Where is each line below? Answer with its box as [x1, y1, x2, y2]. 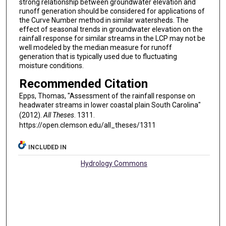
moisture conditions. [19, 62, 84, 70]
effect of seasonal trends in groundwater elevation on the [19, 25, 203, 34]
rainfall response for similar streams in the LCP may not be [19, 34, 205, 43]
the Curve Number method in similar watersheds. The [19, 16, 189, 25]
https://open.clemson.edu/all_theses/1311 [19, 121, 156, 129]
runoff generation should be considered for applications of [19, 7, 205, 16]
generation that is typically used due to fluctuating [19, 52, 177, 61]
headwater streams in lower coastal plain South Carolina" [19, 100, 201, 109]
